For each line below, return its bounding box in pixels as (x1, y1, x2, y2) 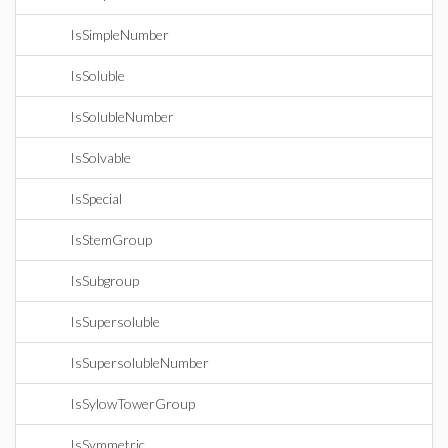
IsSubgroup (70, 272, 139, 289)
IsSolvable (70, 149, 131, 166)
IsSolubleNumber (70, 108, 174, 125)
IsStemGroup (70, 231, 152, 248)
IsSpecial (70, 190, 122, 207)
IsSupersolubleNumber (70, 354, 209, 371)
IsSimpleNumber (70, 26, 169, 43)
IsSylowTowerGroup (70, 395, 195, 412)
